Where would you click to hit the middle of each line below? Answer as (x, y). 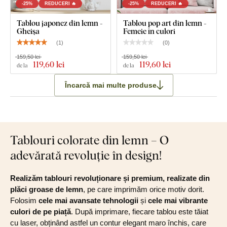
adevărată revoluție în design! (86, 155)
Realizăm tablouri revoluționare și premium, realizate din (110, 178)
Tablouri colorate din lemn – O (89, 140)
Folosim (24, 201)
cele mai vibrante (178, 201)
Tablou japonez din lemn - (60, 23)
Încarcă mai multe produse (110, 85)
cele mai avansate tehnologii (88, 201)
